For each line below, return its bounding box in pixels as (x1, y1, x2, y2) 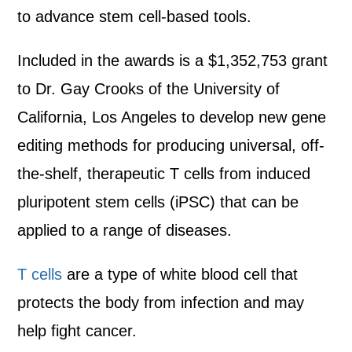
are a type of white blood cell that (62, 266, 299, 283)
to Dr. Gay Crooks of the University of (17, 80, 280, 97)
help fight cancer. (17, 322, 137, 339)
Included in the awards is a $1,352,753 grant (17, 52, 328, 69)
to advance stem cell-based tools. (17, 8, 252, 25)
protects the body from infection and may (17, 294, 305, 311)
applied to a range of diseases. (17, 222, 233, 239)
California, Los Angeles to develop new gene (17, 108, 327, 126)
